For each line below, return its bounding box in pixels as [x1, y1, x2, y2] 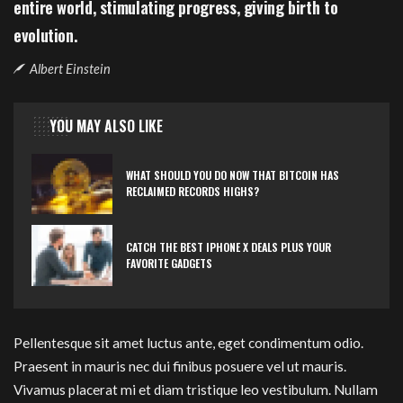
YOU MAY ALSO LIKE [49, 114, 163, 137]
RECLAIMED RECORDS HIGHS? [126, 184, 259, 200]
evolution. [13, 22, 78, 47]
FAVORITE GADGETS [126, 255, 212, 271]
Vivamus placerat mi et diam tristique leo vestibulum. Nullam [13, 381, 378, 399]
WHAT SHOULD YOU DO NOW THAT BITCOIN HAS [126, 167, 339, 184]
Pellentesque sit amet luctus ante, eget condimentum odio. [13, 335, 363, 352]
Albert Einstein [30, 61, 111, 77]
